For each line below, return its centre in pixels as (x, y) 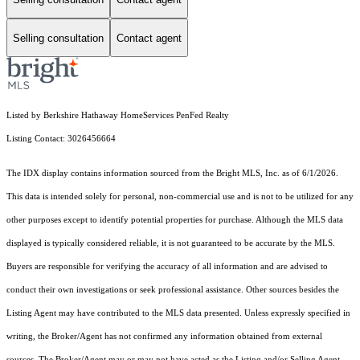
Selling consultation (58, 38)
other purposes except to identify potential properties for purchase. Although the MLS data (175, 220)
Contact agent (149, 38)
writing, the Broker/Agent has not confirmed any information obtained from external (164, 337)
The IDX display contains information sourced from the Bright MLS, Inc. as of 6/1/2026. (172, 174)
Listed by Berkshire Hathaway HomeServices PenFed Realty (118, 116)
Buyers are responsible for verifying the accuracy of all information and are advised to (167, 267)
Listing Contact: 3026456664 (62, 139)
